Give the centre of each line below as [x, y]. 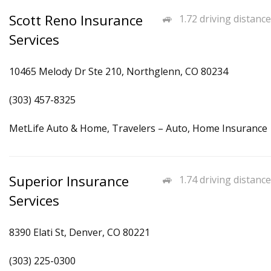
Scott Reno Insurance [76, 20]
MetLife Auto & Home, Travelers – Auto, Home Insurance [138, 128]
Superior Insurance [69, 181]
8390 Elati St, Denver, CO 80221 [80, 232]
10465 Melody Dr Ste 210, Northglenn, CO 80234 [119, 71]
